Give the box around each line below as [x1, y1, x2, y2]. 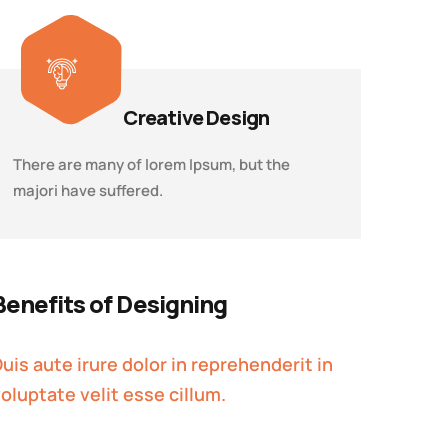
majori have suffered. [13, 179, 164, 201]
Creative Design [123, 103, 270, 131]
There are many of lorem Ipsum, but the [13, 153, 291, 175]
